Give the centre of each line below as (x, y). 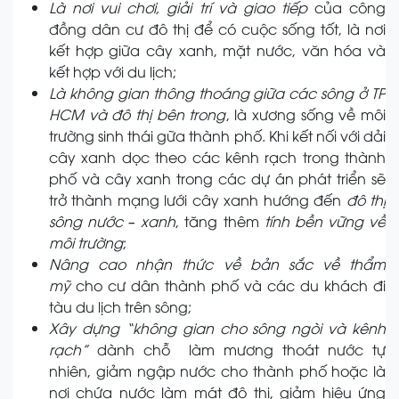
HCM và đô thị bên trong (138, 114)
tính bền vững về (325, 221)
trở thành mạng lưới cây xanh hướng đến (198, 200)
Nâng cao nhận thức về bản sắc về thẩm (217, 264)
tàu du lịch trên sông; (120, 307)
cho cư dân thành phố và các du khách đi (228, 285)
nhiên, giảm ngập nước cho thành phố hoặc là (217, 371)
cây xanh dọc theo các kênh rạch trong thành (217, 157)
